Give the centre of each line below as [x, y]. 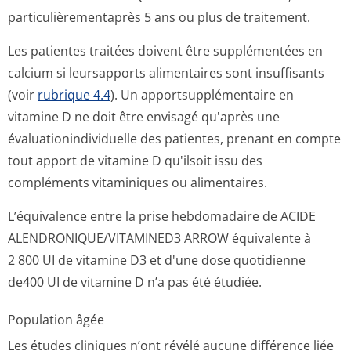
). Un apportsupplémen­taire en [202, 95]
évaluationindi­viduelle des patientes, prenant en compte [174, 139]
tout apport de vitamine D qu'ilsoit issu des [135, 161]
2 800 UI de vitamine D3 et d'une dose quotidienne [157, 260]
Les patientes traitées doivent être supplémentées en [165, 51]
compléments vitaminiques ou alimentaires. [138, 183]
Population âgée [56, 320]
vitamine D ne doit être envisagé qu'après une [144, 117]
